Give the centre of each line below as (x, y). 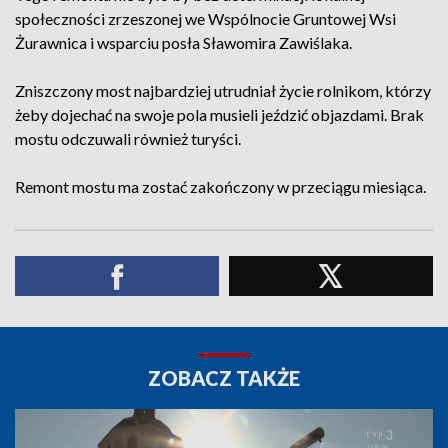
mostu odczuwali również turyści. (128, 138)
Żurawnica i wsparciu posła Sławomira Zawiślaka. (183, 42)
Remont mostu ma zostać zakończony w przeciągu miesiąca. (220, 186)
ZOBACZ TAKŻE (224, 378)
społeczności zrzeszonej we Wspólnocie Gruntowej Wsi (205, 18)
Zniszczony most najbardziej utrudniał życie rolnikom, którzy (223, 90)
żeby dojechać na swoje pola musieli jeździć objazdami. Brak (219, 114)
